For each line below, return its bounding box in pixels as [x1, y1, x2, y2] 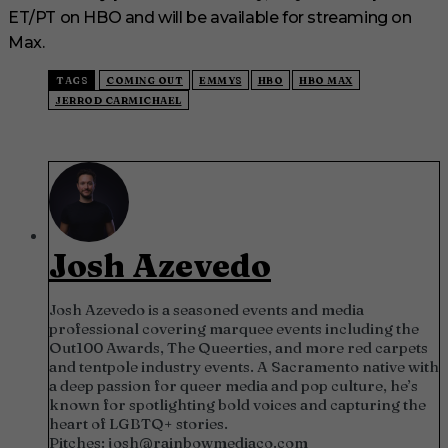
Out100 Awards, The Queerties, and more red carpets [49, 338, 428, 358]
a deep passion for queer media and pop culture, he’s [49, 376, 418, 396]
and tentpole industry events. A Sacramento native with [49, 357, 439, 377]
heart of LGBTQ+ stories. [49, 414, 228, 434]
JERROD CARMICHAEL [55, 94, 182, 108]
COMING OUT [106, 74, 183, 88]
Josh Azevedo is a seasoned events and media [49, 300, 364, 320]
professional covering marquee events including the [49, 319, 419, 339]
